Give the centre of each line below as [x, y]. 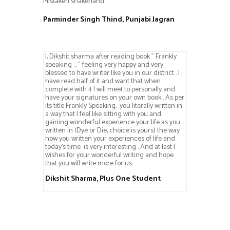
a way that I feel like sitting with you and [103, 114]
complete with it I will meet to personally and [110, 89]
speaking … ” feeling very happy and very [104, 65]
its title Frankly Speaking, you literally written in [113, 106]
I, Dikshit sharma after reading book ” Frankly [111, 56]
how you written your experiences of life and [110, 139]
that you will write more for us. [89, 163]
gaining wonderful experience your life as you [112, 122]
